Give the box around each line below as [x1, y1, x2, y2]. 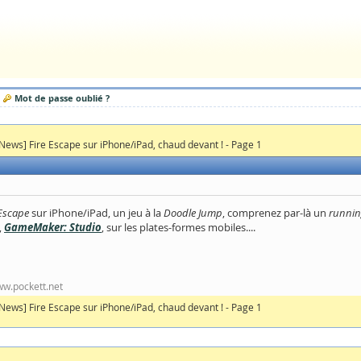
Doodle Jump [164, 205, 222, 220]
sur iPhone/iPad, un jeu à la [29, 205, 164, 220]
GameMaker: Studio [4, 220, 102, 234]
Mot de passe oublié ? [15, 92, 110, 104]
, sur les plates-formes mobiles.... [102, 220, 255, 234]
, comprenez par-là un [222, 205, 329, 220]
